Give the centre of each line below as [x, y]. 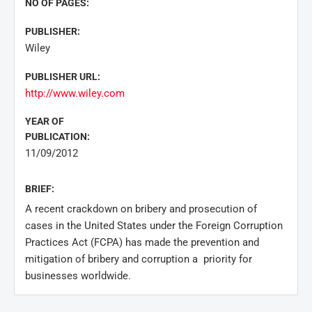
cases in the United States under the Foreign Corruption [154, 226]
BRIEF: [40, 189]
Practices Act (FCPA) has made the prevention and [142, 242]
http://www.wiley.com [75, 93]
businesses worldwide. [79, 276]
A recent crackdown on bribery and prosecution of [141, 209]
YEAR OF [45, 121]
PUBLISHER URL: [63, 77]
